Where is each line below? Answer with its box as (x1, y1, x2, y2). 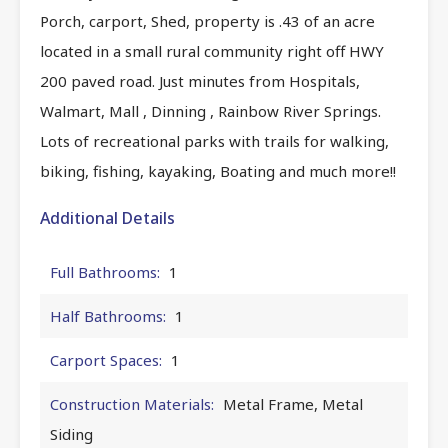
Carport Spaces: (50, 349, 162, 370)
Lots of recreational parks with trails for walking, (40, 130, 389, 151)
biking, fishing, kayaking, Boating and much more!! (40, 160, 396, 181)
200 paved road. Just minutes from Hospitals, (40, 70, 360, 91)
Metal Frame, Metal (223, 393, 363, 414)
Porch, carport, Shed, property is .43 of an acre (40, 10, 375, 31)
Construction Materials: (50, 393, 214, 414)
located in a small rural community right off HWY (40, 40, 384, 61)
